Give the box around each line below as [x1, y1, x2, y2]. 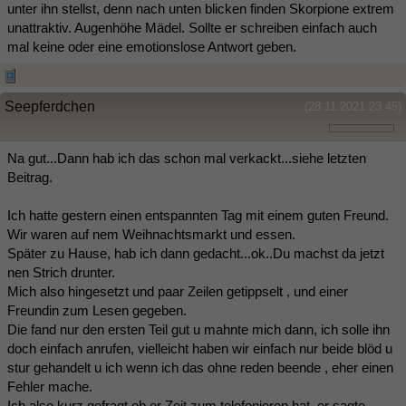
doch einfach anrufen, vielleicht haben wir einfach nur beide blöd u [7, 341, 392, 357]
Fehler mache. [7, 379, 92, 395]
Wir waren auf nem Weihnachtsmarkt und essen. [7, 227, 295, 243]
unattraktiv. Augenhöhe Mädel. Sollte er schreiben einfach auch [7, 20, 377, 36]
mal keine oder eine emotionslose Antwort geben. [7, 39, 296, 55]
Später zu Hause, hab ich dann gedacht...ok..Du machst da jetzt [7, 246, 384, 262]
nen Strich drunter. [7, 265, 115, 281]
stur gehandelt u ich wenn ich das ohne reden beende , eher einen [7, 360, 393, 376]
